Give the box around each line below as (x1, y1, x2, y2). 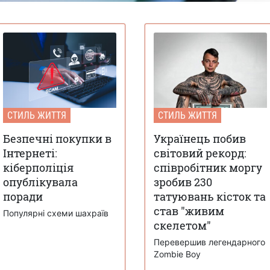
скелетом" (154, 218, 211, 233)
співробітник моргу (154, 160, 262, 175)
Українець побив (154, 131, 246, 146)
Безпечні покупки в (3, 131, 111, 146)
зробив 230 (154, 174, 212, 189)
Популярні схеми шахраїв (3, 207, 108, 218)
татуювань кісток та (154, 189, 266, 204)
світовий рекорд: (154, 145, 246, 160)
